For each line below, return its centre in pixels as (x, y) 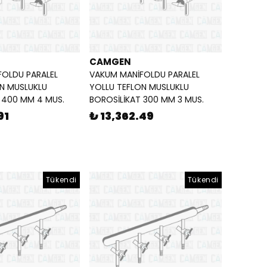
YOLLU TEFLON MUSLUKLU (139, 87)
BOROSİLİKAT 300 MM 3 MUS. (147, 100)
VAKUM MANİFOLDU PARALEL (145, 75)
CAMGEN (110, 62)
